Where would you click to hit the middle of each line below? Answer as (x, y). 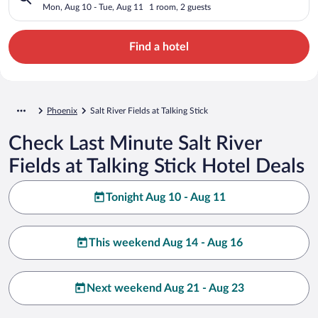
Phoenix (62, 110)
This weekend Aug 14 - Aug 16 (165, 242)
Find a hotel (159, 46)
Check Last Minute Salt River (135, 143)
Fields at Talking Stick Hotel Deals (157, 166)
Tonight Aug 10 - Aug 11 (165, 197)
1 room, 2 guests (180, 7)
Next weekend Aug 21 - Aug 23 (165, 288)
